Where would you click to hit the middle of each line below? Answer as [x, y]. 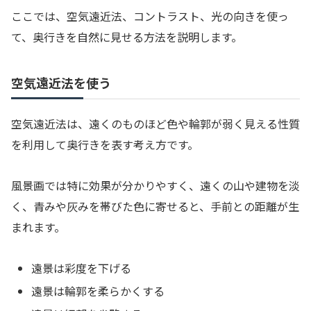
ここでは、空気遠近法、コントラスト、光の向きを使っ [150, 16]
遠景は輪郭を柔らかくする [98, 291]
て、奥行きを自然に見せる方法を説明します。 [127, 36]
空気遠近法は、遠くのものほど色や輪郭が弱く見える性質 [155, 124]
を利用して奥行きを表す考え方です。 [105, 145]
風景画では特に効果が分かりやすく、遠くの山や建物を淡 [155, 186]
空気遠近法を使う [61, 83]
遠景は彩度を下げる [82, 268]
